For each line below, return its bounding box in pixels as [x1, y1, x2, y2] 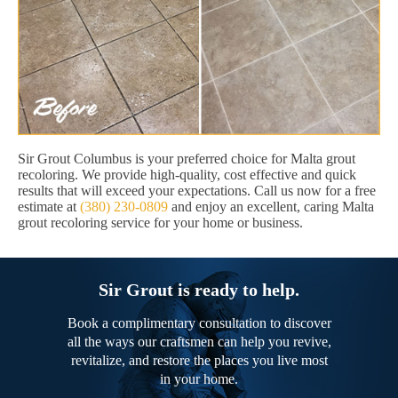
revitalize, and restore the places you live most [70, 353, 328, 369]
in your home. [160, 371, 238, 387]
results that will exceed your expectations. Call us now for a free [18, 183, 376, 199]
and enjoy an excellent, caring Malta [168, 199, 374, 215]
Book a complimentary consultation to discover [67, 315, 331, 331]
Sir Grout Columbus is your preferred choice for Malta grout [18, 151, 355, 167]
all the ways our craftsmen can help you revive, [67, 334, 331, 350]
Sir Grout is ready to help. [99, 280, 299, 300]
